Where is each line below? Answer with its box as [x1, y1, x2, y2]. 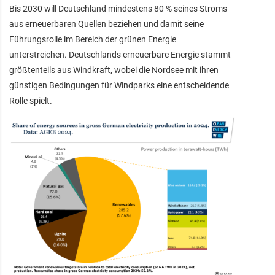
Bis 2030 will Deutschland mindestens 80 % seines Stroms [9, 3, 227, 14]
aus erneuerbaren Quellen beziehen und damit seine [9, 18, 204, 29]
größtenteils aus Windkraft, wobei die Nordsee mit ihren [9, 64, 219, 75]
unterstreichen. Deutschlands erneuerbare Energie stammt [9, 49, 231, 60]
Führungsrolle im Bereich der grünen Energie [9, 34, 176, 44]
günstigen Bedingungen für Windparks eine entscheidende [9, 80, 229, 90]
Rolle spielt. [9, 95, 52, 106]
